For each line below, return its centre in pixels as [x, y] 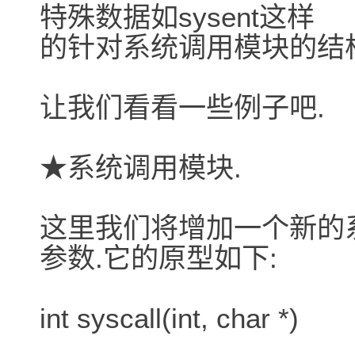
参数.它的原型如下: [158, 258]
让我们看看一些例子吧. [182, 108]
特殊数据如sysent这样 [177, 17]
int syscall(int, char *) [169, 319]
